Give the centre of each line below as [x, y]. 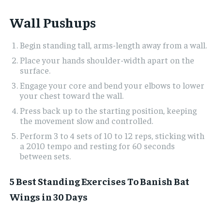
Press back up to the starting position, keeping [108, 110]
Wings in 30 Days [49, 196]
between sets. [45, 155]
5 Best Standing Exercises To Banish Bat [100, 181]
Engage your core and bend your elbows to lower [112, 85]
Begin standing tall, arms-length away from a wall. [113, 45]
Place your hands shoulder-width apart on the [107, 60]
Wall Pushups [53, 22]
